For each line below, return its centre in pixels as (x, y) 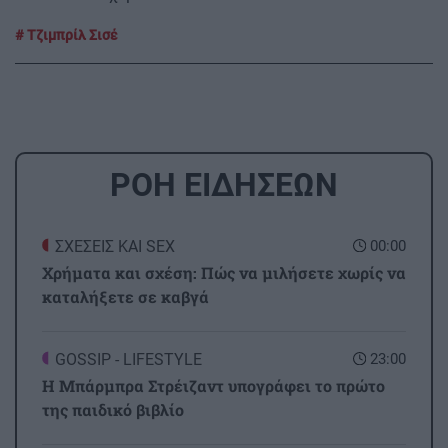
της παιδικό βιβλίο (113, 409)
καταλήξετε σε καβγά (125, 296)
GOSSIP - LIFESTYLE (128, 359)
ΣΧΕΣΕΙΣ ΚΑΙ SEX (115, 246)
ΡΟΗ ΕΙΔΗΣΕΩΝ (224, 184)
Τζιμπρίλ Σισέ (71, 34)
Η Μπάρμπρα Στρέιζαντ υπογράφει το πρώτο (213, 385)
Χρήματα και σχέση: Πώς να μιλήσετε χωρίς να (224, 272)
